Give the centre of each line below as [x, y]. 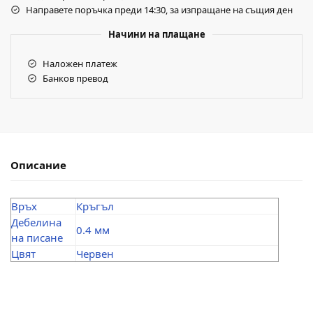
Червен [95, 254]
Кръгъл [95, 206]
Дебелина [36, 223]
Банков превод [75, 78]
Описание [38, 165]
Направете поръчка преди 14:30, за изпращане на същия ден [159, 9]
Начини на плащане [156, 34]
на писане [37, 238]
